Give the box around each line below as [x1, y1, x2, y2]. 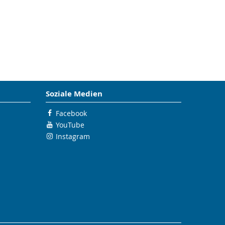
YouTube [56, 120, 84, 130]
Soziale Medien [46, 88, 102, 99]
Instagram [56, 132, 90, 141]
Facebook [56, 108, 87, 118]
